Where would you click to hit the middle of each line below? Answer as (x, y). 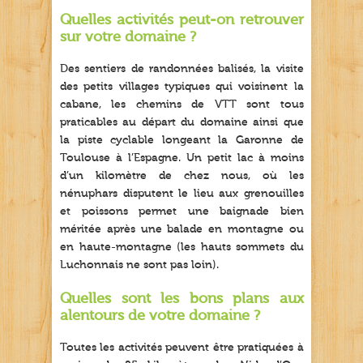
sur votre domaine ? (128, 37)
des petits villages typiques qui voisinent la (182, 87)
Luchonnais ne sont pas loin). (139, 265)
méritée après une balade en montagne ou (182, 230)
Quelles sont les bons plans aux (182, 299)
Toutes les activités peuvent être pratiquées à (182, 348)
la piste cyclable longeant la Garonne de (182, 141)
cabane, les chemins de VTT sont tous (182, 105)
